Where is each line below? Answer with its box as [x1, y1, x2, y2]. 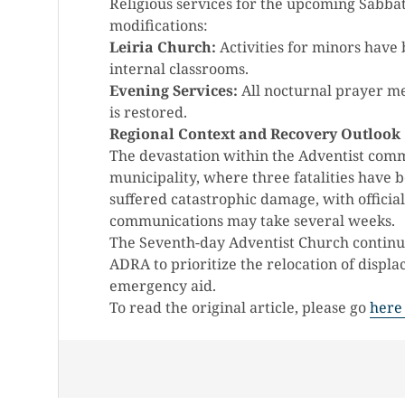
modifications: [109, 15, 208, 35]
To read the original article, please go [109, 297, 370, 317]
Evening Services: [109, 80, 238, 100]
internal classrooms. [109, 59, 249, 79]
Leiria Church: [109, 37, 216, 57]
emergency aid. [109, 276, 216, 296]
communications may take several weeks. [109, 211, 395, 231]
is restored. [109, 102, 187, 122]
